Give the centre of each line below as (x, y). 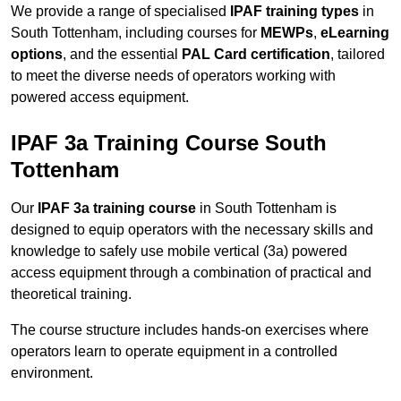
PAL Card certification (256, 55)
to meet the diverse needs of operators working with (173, 76)
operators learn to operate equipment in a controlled (174, 352)
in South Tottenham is (266, 209)
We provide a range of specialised (120, 12)
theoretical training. (71, 294)
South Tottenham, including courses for (136, 33)
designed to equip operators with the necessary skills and (192, 230)
